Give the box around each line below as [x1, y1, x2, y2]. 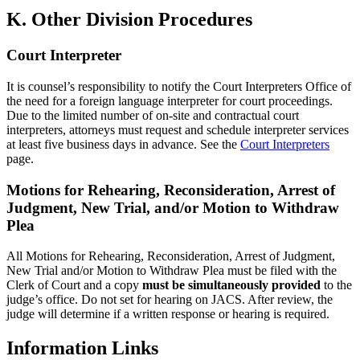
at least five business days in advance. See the [6, 137, 240, 151]
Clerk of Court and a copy [6, 278, 142, 292]
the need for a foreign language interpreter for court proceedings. [6, 93, 333, 108]
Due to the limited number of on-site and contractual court [6, 108, 299, 122]
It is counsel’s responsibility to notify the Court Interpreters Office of [6, 79, 351, 93]
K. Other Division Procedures [6, 9, 252, 31]
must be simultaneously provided [142, 278, 321, 292]
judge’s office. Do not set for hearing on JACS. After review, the [6, 292, 333, 307]
